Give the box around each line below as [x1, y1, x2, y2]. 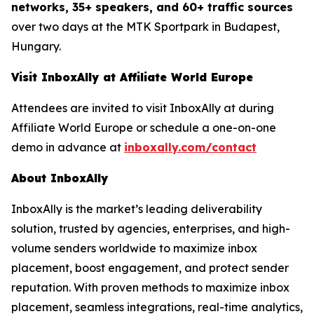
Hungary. [11, 39, 61, 54]
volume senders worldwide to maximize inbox [11, 241, 257, 256]
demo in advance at [11, 140, 124, 155]
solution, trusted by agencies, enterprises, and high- [11, 221, 290, 236]
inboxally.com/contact [124, 140, 257, 155]
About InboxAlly [11, 171, 108, 186]
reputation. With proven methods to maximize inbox [11, 280, 289, 295]
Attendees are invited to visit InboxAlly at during [11, 101, 274, 116]
